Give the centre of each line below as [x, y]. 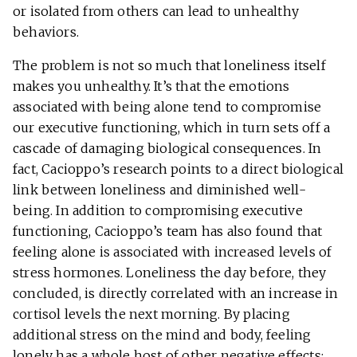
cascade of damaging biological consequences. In [167, 149]
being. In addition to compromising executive [158, 211]
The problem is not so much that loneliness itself [169, 66]
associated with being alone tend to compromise [167, 107]
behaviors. [46, 32]
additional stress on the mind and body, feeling [162, 335]
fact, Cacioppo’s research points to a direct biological [178, 169]
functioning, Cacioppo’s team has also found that [168, 231]
